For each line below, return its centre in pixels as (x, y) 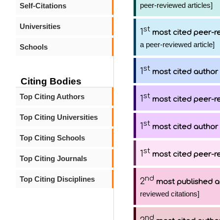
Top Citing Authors (52, 96)
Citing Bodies (51, 81)
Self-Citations (43, 6)
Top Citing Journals (53, 158)
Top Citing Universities (59, 117)
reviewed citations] (170, 194)
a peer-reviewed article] (177, 44)
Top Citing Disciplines (57, 179)
